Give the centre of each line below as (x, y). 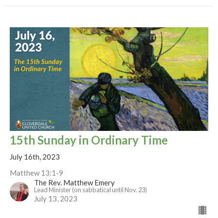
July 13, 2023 (56, 199)
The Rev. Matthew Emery (74, 183)
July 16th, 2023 (35, 157)
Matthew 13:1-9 (36, 173)
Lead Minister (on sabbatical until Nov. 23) (91, 190)
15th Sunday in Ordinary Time (89, 140)
